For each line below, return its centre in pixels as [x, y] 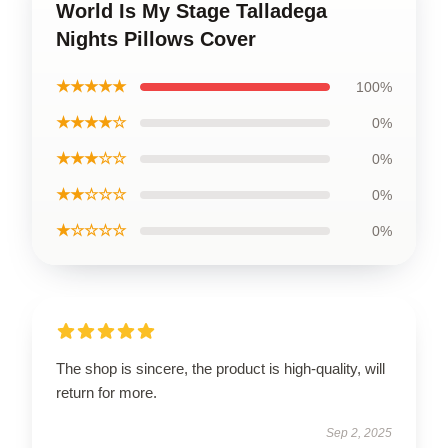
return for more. [106, 392]
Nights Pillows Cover [156, 39]
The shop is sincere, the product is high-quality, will [220, 368]
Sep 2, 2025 [359, 433]
